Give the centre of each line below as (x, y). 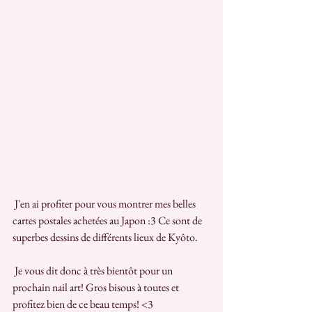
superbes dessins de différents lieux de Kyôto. (105, 237)
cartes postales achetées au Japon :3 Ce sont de (108, 220)
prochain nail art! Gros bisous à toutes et (97, 287)
